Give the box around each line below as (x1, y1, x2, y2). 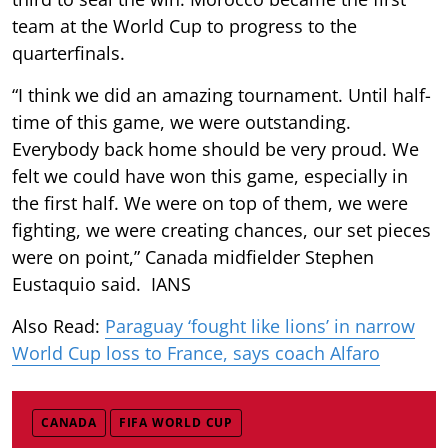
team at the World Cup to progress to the (12, 13, 357, 38)
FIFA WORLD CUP (118, 413, 234, 431)
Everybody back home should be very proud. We (12, 136, 419, 161)
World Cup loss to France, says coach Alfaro (12, 340, 380, 365)
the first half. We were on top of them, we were (12, 190, 408, 215)
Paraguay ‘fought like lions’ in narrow (105, 313, 415, 338)
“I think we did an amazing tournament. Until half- (12, 82, 431, 107)
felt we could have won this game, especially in (12, 163, 408, 188)
